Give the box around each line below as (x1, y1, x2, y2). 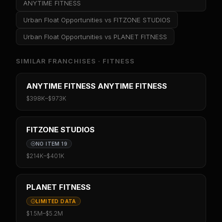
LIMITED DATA (36, 198, 76, 205)
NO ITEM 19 (36, 141, 67, 147)
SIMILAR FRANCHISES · (16, 57, 103, 65)
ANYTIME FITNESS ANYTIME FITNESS (26, 81, 167, 91)
